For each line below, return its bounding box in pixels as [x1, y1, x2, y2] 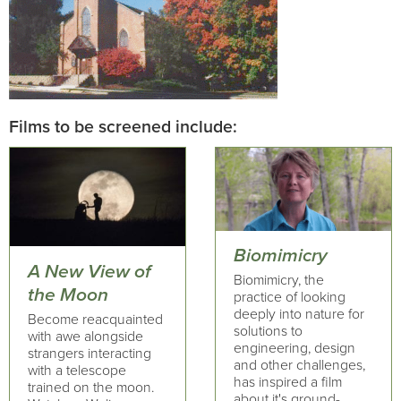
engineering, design [233, 339, 355, 358]
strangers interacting [28, 345, 151, 363]
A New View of [28, 260, 151, 283]
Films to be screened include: [9, 116, 237, 138]
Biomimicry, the [233, 271, 324, 290]
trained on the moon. [28, 379, 154, 397]
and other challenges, [233, 356, 365, 375]
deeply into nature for [233, 305, 364, 324]
